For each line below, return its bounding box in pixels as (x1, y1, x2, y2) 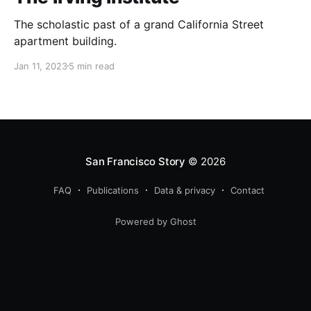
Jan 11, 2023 (14, 60, 67, 72)
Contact (230, 185, 264, 196)
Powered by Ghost (115, 216, 196, 227)
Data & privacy (154, 185, 215, 196)
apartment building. (14, 33, 117, 48)
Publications (87, 185, 139, 196)
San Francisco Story (85, 155, 185, 168)
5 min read (69, 60, 115, 72)
